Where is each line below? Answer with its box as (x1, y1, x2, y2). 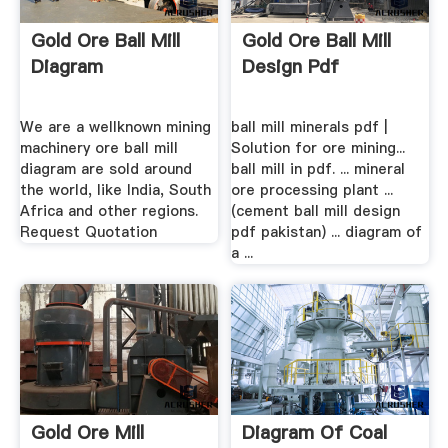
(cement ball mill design (231, 201, 401, 222)
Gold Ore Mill (30, 420, 144, 446)
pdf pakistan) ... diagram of (231, 222, 423, 243)
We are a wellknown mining (19, 117, 211, 138)
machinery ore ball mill (19, 138, 178, 159)
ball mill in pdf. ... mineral (231, 159, 406, 180)
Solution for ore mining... (231, 138, 406, 159)
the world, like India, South (19, 180, 211, 201)
